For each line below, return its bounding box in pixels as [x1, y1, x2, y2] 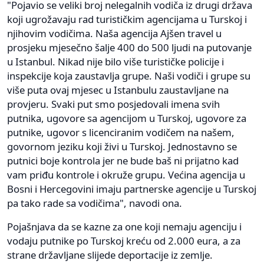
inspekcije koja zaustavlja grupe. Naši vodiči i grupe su [7, 68, 250, 82]
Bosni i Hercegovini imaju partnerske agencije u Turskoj [7, 181, 256, 196]
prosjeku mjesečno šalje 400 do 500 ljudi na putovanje [7, 40, 252, 54]
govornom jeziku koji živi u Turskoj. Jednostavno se [7, 139, 237, 153]
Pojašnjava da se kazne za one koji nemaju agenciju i [7, 219, 242, 233]
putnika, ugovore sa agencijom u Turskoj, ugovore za [7, 111, 246, 125]
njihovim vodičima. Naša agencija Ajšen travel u [7, 26, 222, 40]
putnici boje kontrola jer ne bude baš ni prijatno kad [7, 153, 239, 167]
